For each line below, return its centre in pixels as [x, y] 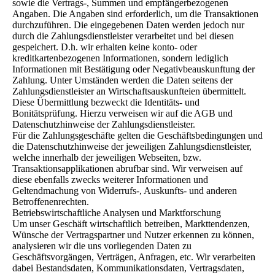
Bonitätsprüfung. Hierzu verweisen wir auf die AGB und [122, 113]
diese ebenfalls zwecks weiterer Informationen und [110, 180]
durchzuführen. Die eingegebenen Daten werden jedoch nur [128, 25]
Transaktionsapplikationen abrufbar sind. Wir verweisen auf [127, 168]
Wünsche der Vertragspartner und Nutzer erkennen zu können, [133, 235]
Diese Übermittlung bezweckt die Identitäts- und [106, 102]
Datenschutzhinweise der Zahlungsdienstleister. [104, 124]
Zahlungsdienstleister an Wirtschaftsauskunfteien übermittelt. [129, 91]
